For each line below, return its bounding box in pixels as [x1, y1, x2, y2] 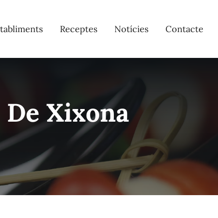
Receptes [60, 23, 98, 35]
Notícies [114, 23, 149, 35]
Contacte [165, 23, 204, 35]
